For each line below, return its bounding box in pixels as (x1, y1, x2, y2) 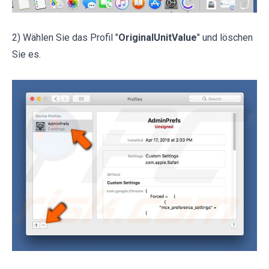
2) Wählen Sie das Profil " (12, 32, 118, 44)
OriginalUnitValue (118, 32, 197, 44)
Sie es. (12, 49, 41, 61)
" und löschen (197, 32, 253, 44)
